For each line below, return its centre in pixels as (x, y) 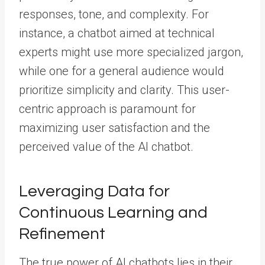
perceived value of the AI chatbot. (106, 147)
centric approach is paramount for (107, 109)
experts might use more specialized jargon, (131, 52)
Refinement (62, 234)
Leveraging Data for (94, 191)
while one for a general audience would (122, 71)
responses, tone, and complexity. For (114, 14)
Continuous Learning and (113, 213)
